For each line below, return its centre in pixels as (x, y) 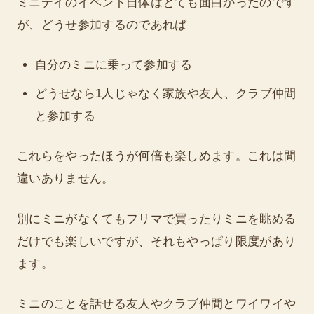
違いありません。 (66, 179)
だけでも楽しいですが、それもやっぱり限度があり (157, 241)
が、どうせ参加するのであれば (102, 25)
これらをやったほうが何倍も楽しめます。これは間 (157, 156)
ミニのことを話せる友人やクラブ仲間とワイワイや (157, 304)
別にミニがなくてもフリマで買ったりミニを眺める (157, 219)
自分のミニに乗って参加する (114, 65)
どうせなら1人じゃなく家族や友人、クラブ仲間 (165, 93)
